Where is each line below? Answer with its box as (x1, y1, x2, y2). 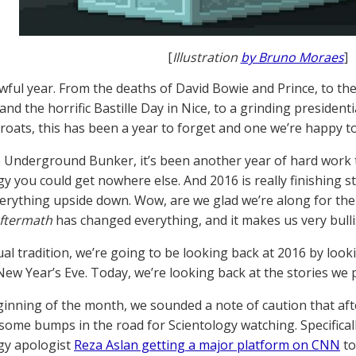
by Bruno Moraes (240, 48, 344, 66)
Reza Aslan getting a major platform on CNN (74, 336, 340, 354)
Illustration (172, 48, 241, 66)
